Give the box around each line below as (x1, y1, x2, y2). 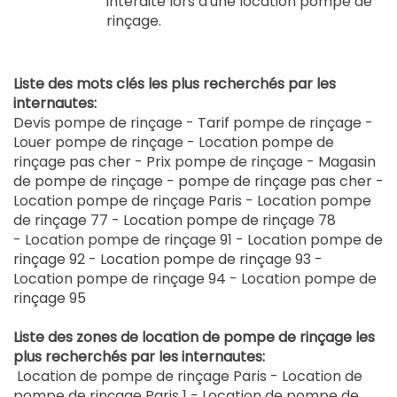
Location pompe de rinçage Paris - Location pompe (13, 191, 371, 212)
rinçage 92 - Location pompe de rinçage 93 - (13, 249, 323, 270)
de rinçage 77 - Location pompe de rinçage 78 (13, 210, 336, 231)
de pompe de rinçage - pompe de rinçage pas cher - (13, 171, 384, 192)
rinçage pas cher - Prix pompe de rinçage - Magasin (13, 152, 376, 173)
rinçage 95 (13, 288, 86, 309)
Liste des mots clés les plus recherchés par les (13, 74, 336, 95)
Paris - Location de (233, 366, 362, 387)
